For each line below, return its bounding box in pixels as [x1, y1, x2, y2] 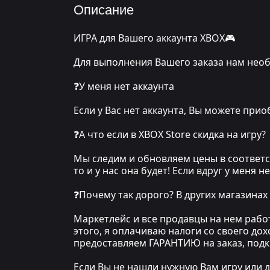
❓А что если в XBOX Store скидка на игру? [74, 128, 266, 141]
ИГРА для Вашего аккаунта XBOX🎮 [74, 31, 235, 45]
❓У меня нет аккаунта [74, 80, 174, 93]
